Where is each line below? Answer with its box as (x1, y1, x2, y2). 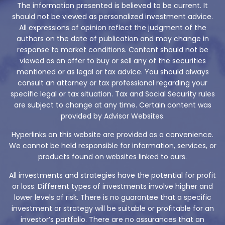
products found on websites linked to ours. (38, 152, 187, 162)
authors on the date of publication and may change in (16, 34, 209, 44)
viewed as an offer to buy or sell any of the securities (19, 56, 206, 66)
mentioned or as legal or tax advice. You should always (16, 67, 209, 77)
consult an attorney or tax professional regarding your (18, 78, 207, 88)
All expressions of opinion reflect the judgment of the (19, 23, 206, 33)
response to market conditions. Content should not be (17, 45, 208, 55)
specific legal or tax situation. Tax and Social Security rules (10, 89, 215, 99)
